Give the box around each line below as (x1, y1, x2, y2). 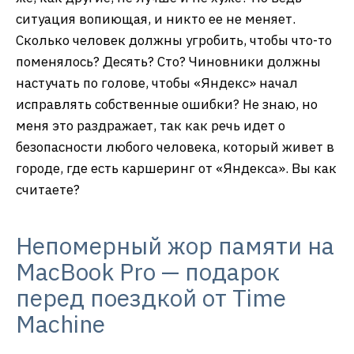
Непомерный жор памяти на (16, 230, 334, 262)
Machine (16, 308, 105, 340)
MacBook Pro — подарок (16, 256, 280, 288)
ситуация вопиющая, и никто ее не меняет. (16, 10, 296, 28)
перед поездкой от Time (16, 282, 286, 314)
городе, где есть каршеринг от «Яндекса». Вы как (16, 160, 337, 178)
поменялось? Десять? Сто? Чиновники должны (16, 53, 321, 71)
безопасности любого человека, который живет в (16, 138, 334, 156)
